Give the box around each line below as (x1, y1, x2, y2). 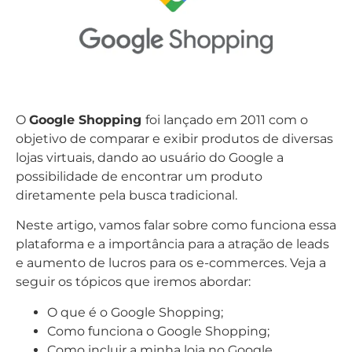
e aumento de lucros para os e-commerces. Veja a (16, 255, 326, 271)
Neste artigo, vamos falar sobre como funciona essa (16, 218, 336, 233)
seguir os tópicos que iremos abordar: (16, 274, 251, 290)
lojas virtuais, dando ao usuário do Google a (16, 150, 284, 165)
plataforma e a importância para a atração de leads (16, 236, 329, 252)
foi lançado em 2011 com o (145, 112, 308, 127)
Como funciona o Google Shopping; (47, 323, 269, 339)
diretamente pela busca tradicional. (16, 188, 237, 203)
